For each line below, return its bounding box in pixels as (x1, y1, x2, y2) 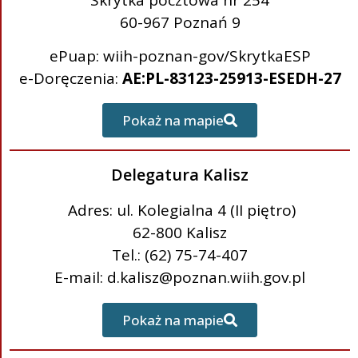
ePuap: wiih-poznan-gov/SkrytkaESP (49, 45, 311, 66)
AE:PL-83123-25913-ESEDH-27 (121, 67, 341, 89)
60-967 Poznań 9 (119, 11, 241, 33)
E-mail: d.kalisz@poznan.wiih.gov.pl (54, 267, 305, 288)
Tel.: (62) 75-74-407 (112, 245, 248, 266)
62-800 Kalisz (133, 222, 227, 244)
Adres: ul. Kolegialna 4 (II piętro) (64, 200, 296, 221)
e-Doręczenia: (18, 67, 122, 89)
